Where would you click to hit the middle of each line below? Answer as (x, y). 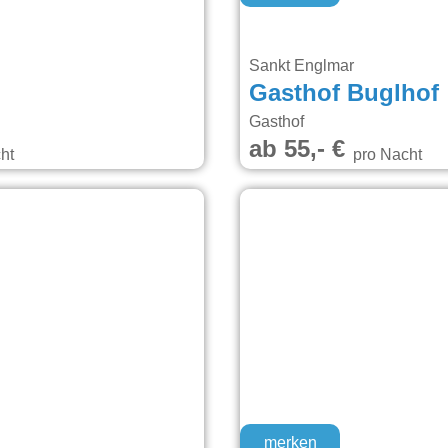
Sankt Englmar (303, 65)
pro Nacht (383, 154)
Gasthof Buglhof (343, 93)
